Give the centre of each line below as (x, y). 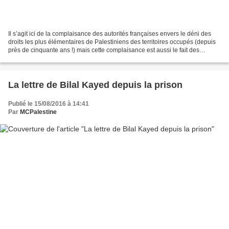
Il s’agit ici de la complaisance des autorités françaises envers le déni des (110, 34)
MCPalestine (38, 112)
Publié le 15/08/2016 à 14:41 (49, 104)
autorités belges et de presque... (53, 59)
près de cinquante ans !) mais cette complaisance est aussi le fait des (104, 50)
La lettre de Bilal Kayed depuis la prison (95, 85)
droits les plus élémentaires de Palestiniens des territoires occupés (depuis (112, 42)
